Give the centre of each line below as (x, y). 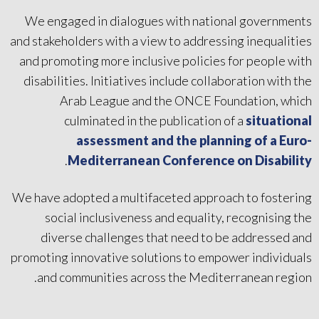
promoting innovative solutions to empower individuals (161, 257)
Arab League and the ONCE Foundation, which (186, 100)
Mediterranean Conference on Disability (190, 160)
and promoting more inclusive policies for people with (166, 60)
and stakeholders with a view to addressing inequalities (161, 40)
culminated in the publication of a (155, 120)
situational (279, 120)
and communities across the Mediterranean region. (174, 277)
